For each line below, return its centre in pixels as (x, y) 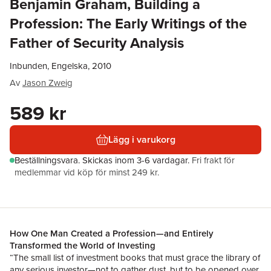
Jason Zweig (47, 83)
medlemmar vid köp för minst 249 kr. (87, 172)
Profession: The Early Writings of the (128, 24)
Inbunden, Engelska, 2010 (60, 66)
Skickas (99, 160)
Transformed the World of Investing (83, 245)
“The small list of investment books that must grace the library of (135, 258)
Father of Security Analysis (97, 43)
